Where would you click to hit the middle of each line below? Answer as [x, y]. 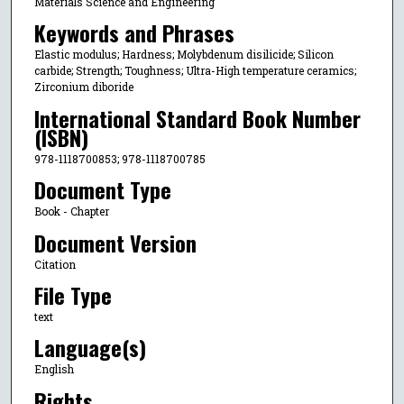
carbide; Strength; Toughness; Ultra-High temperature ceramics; [195, 71]
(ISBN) [61, 137]
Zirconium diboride [83, 87]
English [54, 369]
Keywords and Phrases [134, 33]
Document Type [102, 190]
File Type [73, 294]
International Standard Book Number [197, 118]
